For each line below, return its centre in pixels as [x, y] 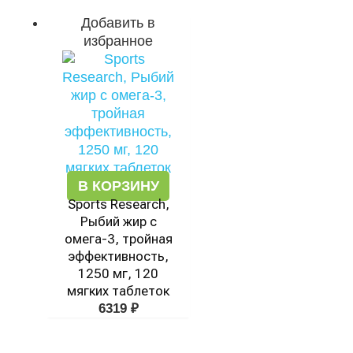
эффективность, [118, 256]
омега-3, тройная [118, 239]
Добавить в [118, 23]
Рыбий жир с [118, 221]
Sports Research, [118, 204]
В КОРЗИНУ [118, 186]
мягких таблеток [118, 291]
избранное [118, 41]
